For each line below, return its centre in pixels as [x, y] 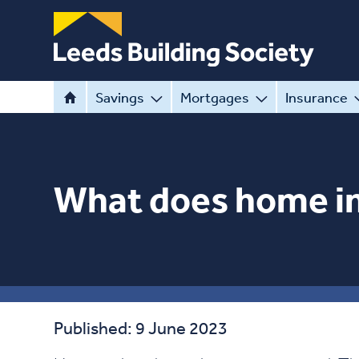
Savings [120, 97]
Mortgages [215, 97]
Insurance [317, 97]
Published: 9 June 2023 [141, 328]
